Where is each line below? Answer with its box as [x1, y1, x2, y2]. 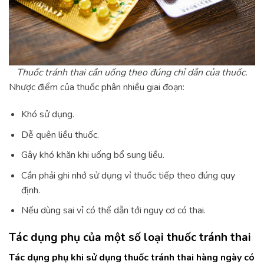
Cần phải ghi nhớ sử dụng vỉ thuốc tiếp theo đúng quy [21, 169, 235, 182]
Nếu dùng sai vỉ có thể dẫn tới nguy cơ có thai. [21, 204, 206, 217]
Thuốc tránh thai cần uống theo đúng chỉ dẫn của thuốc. [16, 66, 247, 80]
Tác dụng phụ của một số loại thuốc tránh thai [9, 230, 251, 246]
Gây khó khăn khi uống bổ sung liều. [21, 148, 164, 162]
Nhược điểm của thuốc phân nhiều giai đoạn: [9, 81, 184, 94]
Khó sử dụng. [21, 108, 74, 121]
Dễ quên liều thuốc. [21, 128, 99, 141]
